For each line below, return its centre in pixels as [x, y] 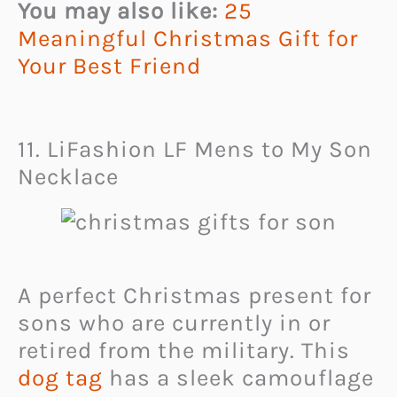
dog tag [60, 378]
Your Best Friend [109, 66]
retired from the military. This [184, 351]
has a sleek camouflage [238, 378]
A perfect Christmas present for [195, 296]
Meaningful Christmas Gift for [188, 38]
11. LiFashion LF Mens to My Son [195, 150]
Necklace [68, 177]
